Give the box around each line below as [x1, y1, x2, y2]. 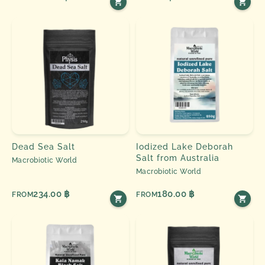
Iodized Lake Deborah [136, 141, 234, 151]
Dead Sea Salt [12, 141, 76, 151]
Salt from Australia [136, 153, 220, 163]
